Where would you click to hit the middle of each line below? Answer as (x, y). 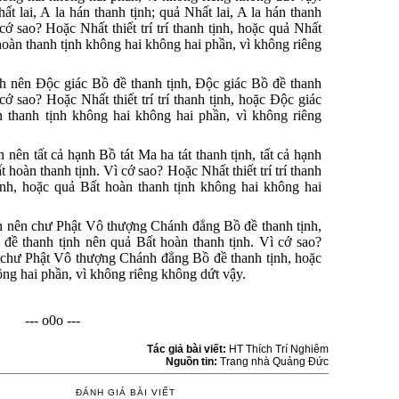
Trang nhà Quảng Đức (274, 361)
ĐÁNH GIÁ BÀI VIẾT (126, 392)
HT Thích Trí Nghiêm (279, 349)
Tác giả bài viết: (188, 349)
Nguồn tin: (193, 361)
